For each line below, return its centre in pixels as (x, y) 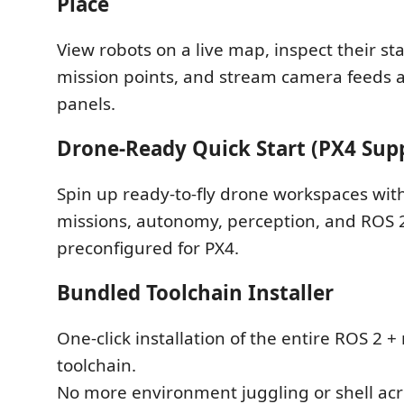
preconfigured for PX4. (148, 248)
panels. (86, 103)
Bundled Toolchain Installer (195, 293)
